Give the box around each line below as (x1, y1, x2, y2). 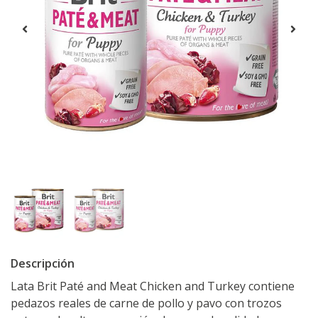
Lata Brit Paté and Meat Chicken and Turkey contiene (11, 278, 295, 295)
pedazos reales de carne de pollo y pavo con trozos (11, 295, 282, 312)
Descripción (11, 256, 75, 272)
